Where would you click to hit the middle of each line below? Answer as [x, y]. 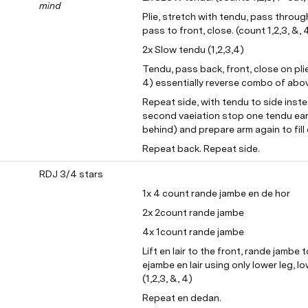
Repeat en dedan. [182, 298]
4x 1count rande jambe [193, 232]
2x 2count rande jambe [193, 212]
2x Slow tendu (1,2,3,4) [193, 49]
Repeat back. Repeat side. [201, 148]
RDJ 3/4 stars [71, 174]
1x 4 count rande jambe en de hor [216, 193]
